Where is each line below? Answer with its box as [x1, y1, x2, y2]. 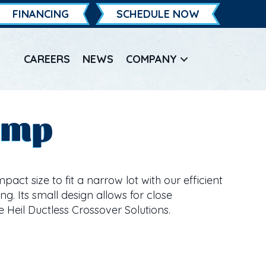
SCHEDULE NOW [116, 7, 199, 21]
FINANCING [12, 7, 69, 21]
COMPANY [125, 52, 177, 66]
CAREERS [23, 52, 70, 66]
